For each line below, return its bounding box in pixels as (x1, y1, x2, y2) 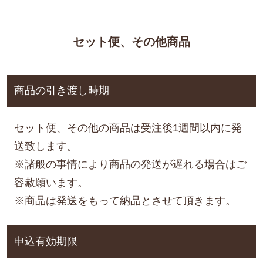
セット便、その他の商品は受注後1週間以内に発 (14, 122, 242, 134)
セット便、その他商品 (73, 35, 190, 48)
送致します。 (14, 140, 77, 153)
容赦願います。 (14, 177, 88, 189)
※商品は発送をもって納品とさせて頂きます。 (14, 195, 236, 207)
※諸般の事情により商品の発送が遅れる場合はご (14, 159, 247, 171)
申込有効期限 (14, 235, 77, 248)
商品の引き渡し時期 (14, 85, 109, 97)
